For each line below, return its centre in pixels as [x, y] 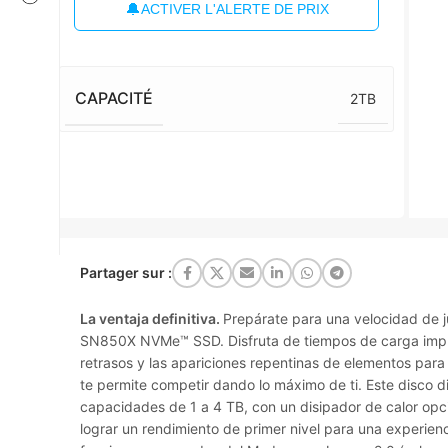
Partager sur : [126, 272]
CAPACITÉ [114, 97]
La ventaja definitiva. [151, 318]
